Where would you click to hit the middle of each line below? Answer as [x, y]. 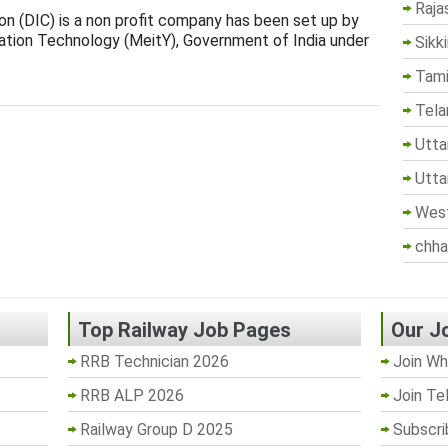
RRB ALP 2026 [131, 395]
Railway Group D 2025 [156, 429]
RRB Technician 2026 [154, 361]
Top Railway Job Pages [184, 329]
